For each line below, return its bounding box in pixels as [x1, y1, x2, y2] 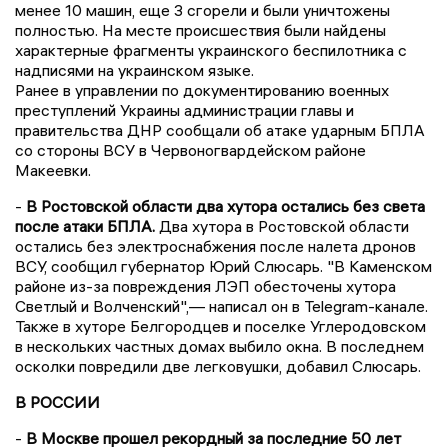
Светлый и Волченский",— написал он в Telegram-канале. [15, 295, 428, 316]
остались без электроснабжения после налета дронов [15, 235, 416, 256]
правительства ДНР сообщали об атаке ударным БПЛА [15, 119, 425, 140]
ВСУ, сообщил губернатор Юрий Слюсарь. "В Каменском [15, 255, 432, 276]
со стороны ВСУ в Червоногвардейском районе [15, 139, 366, 160]
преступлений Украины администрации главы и [15, 99, 354, 120]
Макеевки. [15, 159, 91, 180]
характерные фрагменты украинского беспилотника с [15, 39, 407, 60]
